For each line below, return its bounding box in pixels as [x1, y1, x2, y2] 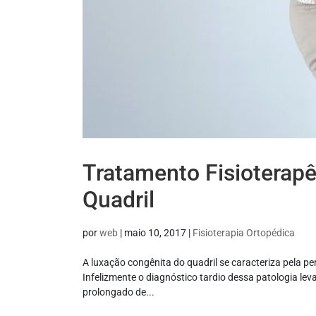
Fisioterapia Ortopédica [193, 227, 295, 239]
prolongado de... [83, 286, 154, 298]
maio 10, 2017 [124, 227, 186, 239]
